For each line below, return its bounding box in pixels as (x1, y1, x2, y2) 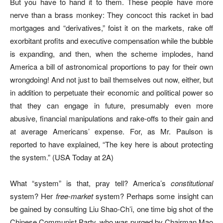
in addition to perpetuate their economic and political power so (10, 87, 213, 98)
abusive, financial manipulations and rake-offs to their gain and (10, 112, 213, 123)
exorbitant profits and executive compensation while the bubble (10, 35, 213, 46)
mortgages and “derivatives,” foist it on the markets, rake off (10, 22, 213, 33)
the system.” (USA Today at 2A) (10, 151, 113, 162)
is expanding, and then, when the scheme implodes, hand (10, 48, 213, 59)
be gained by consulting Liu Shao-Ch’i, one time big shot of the (10, 203, 213, 214)
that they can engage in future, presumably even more (10, 100, 213, 111)
